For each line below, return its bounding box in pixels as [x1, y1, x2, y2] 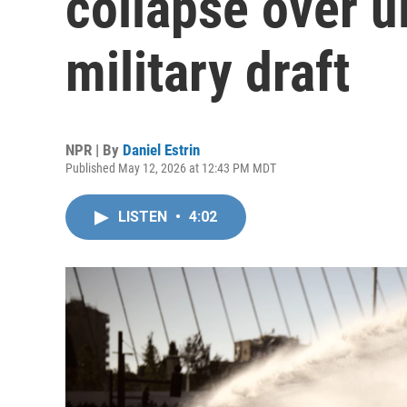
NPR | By [65, 141, 123, 159]
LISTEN [118, 208, 171, 225]
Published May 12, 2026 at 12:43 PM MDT [65, 161, 276, 175]
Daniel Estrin [123, 141, 200, 159]
